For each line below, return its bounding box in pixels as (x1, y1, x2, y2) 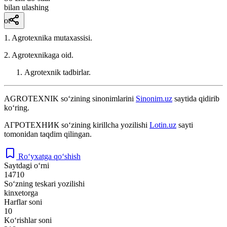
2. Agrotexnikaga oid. (4, 50, 73, 59)
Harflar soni (4, 197, 42, 206)
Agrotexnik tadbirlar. (24, 67, 91, 77)
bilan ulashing (4, 3, 49, 12)
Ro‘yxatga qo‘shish (18, 152, 81, 161)
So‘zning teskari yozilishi (4, 179, 85, 188)
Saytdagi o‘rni (4, 161, 49, 170)
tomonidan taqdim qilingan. (4, 129, 92, 138)
